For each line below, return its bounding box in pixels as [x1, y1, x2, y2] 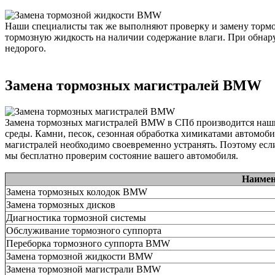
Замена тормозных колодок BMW [6, 187, 147, 197]
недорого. [5, 43, 46, 54]
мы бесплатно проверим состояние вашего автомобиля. [5, 150, 238, 161]
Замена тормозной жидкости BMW [6, 251, 153, 261]
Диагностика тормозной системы [6, 212, 146, 223]
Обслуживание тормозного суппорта [6, 225, 161, 236]
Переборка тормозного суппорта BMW [6, 238, 170, 249]
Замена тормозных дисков [6, 199, 115, 210]
